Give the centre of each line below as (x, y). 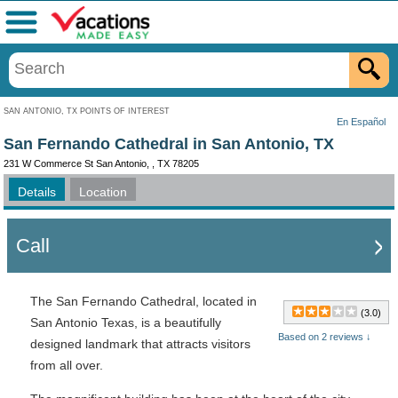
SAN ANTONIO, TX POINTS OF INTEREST (87, 111)
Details (37, 192)
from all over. (67, 365)
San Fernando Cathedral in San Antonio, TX (169, 144)
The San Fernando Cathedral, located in (143, 301)
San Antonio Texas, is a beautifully (126, 322)
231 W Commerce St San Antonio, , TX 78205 (101, 163)
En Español (361, 122)
